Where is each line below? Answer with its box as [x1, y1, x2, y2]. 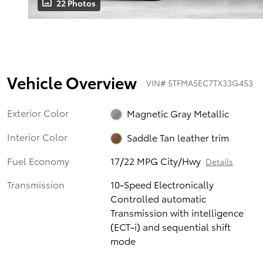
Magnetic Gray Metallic [127, 106, 230, 120]
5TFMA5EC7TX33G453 [168, 76, 253, 89]
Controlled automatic [110, 191, 207, 205]
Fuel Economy [7, 154, 69, 168]
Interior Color [7, 130, 68, 144]
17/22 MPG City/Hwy [110, 154, 201, 168]
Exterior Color [7, 106, 69, 120]
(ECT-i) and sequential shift [110, 220, 231, 234]
